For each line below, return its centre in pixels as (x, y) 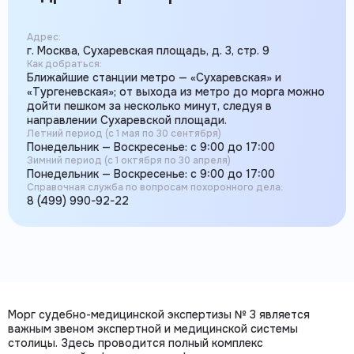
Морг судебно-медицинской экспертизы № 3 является (159, 314)
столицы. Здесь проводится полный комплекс (136, 343)
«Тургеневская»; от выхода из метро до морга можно (176, 91)
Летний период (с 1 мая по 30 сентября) (124, 133)
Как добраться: (64, 64)
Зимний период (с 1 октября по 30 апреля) (129, 160)
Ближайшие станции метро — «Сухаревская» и (154, 77)
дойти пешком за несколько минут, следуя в (149, 105)
